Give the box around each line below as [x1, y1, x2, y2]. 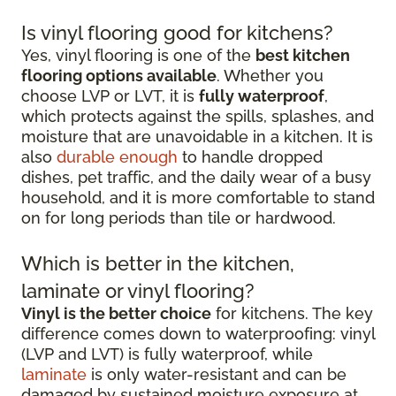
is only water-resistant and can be [87, 365, 346, 384]
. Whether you [217, 66, 324, 85]
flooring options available [21, 66, 217, 85]
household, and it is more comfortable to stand [21, 188, 375, 207]
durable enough [57, 148, 178, 166]
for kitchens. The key [211, 304, 373, 323]
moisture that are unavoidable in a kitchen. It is [21, 127, 373, 146]
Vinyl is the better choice [21, 304, 211, 323]
